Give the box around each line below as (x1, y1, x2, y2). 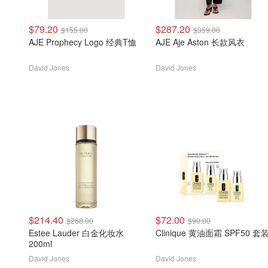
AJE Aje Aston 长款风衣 (156, 36, 245, 48)
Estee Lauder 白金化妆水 (29, 227, 124, 239)
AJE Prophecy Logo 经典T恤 (29, 36, 136, 48)
